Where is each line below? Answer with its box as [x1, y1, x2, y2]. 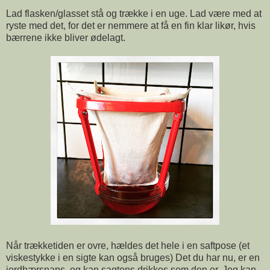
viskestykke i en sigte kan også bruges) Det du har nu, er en [6, 252, 260, 263]
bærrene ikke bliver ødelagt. [6, 32, 125, 43]
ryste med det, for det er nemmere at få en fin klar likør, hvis [6, 20, 256, 31]
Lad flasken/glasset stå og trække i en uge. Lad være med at [6, 8, 262, 19]
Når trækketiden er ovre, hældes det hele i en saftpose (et [6, 240, 250, 251]
